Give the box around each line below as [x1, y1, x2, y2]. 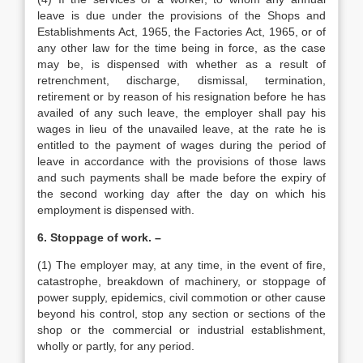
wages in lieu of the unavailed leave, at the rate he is [37, 122, 326, 135]
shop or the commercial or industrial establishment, [37, 323, 326, 336]
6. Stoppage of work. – [37, 231, 161, 244]
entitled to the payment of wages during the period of [37, 139, 326, 152]
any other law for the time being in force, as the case [37, 41, 326, 54]
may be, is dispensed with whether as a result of [37, 58, 326, 70]
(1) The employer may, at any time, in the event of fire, [37, 258, 326, 271]
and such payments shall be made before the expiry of [37, 171, 326, 184]
